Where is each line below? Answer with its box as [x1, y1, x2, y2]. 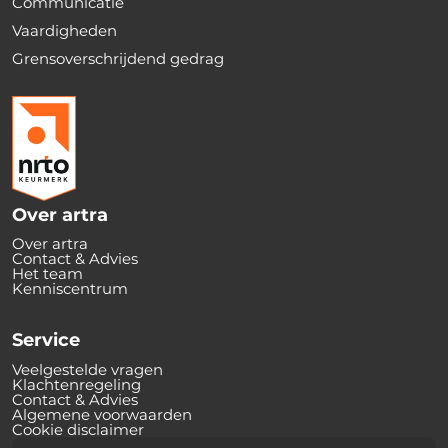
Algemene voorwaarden [12, 404, 192, 424]
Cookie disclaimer [12, 419, 144, 439]
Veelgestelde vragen [12, 359, 163, 379]
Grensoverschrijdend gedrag [12, 49, 224, 68]
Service [12, 329, 80, 352]
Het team [12, 264, 83, 284]
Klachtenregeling [12, 374, 141, 394]
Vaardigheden [12, 21, 117, 41]
